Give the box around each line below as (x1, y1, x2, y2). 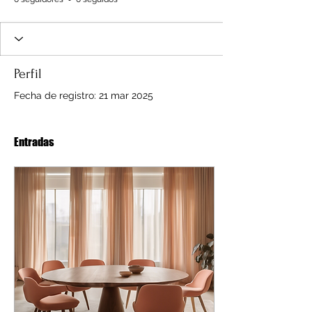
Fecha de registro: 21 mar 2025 (14, 89, 153, 101)
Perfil (14, 65, 42, 81)
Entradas (14, 134, 54, 148)
